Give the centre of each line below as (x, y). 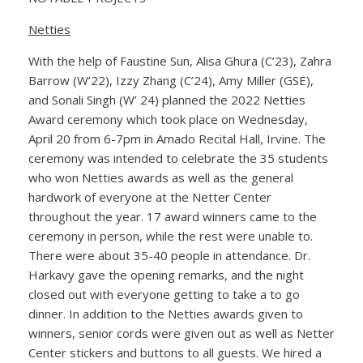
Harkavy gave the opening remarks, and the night (166, 274)
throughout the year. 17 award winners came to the (173, 216)
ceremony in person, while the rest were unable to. (171, 235)
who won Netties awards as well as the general (161, 177)
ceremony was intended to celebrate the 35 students (178, 158)
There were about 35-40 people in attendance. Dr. (169, 255)
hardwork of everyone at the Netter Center (150, 196)
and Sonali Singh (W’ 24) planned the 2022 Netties (167, 99)
